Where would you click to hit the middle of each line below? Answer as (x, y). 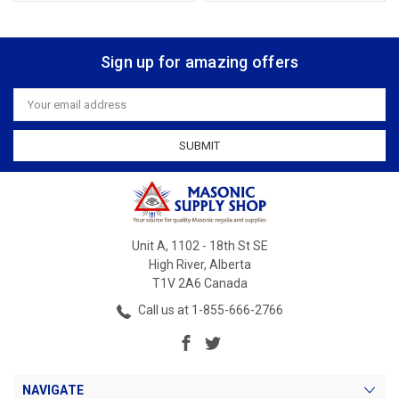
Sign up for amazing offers (199, 62)
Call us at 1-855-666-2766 (209, 310)
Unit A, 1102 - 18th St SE (199, 246)
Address (36, 110)
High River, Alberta (199, 265)
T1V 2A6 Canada (199, 284)
